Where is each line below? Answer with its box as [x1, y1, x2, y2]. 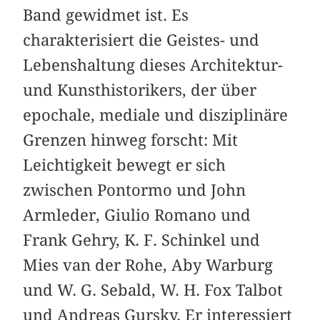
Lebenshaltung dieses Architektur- [23, 56, 284, 75]
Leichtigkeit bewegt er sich [23, 156, 226, 175]
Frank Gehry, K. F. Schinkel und [23, 231, 261, 250]
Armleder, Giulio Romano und [23, 206, 251, 225]
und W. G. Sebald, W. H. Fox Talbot [23, 281, 284, 300]
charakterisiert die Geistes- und [23, 31, 260, 50]
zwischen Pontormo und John [23, 181, 246, 200]
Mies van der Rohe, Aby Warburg [23, 256, 274, 275]
